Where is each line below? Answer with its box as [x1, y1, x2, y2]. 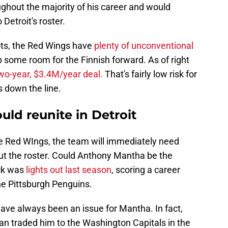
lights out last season [26, 164, 111, 176]
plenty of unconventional [92, 40, 193, 51]
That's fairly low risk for [103, 69, 197, 80]
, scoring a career [111, 164, 180, 176]
